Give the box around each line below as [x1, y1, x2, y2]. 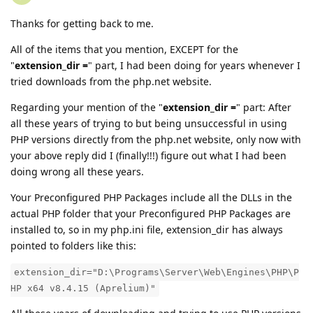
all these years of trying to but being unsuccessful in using [10, 117, 287, 131]
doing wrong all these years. [10, 165, 144, 179]
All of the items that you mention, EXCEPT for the [10, 43, 238, 57]
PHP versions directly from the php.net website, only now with [10, 133, 301, 147]
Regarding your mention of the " [10, 101, 163, 115]
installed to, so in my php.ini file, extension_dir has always [10, 223, 283, 237]
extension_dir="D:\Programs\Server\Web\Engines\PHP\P [14, 267, 299, 278]
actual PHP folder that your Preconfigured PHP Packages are [10, 207, 291, 221]
